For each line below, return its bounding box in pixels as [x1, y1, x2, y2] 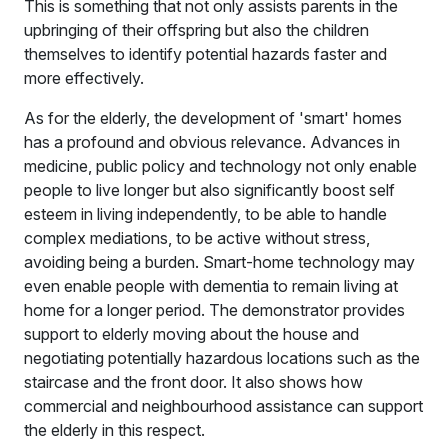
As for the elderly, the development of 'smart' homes [24, 107, 402, 128]
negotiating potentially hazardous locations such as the [24, 347, 420, 368]
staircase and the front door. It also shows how [24, 371, 363, 392]
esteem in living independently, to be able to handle [24, 203, 387, 224]
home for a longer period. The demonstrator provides [24, 299, 405, 320]
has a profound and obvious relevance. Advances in [24, 131, 400, 152]
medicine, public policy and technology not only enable [24, 155, 417, 176]
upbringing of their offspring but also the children [24, 19, 369, 40]
